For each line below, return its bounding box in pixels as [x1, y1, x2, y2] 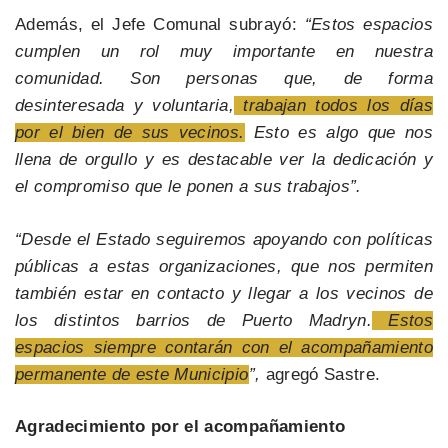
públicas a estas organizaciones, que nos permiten [15, 256, 433, 276]
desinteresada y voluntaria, [15, 96, 235, 116]
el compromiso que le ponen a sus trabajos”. [15, 177, 362, 197]
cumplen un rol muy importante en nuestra [15, 42, 433, 62]
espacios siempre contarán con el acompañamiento [15, 337, 433, 357]
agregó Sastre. [260, 364, 381, 384]
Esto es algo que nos [244, 123, 434, 143]
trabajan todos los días [234, 96, 433, 116]
